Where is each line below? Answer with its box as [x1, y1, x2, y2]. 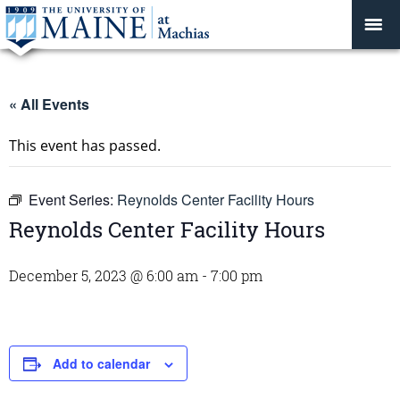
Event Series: [29, 189, 117, 210]
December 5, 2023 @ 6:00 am [9, 266, 198, 285]
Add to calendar [53, 354, 150, 372]
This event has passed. [9, 136, 161, 155]
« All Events [9, 94, 89, 114]
